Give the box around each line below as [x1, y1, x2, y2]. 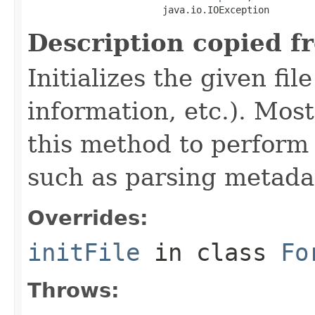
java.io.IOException [27, 4, 269, 15]
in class [140, 238, 281, 266]
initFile [27, 238, 140, 266]
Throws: [27, 278, 120, 302]
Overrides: [27, 205, 148, 230]
